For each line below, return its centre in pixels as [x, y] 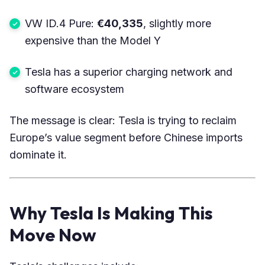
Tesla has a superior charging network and [129, 72]
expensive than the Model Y [93, 40]
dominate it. [38, 154]
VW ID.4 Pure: [61, 23]
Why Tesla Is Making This [111, 213]
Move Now [53, 235]
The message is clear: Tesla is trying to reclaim [123, 120]
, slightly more [177, 23]
